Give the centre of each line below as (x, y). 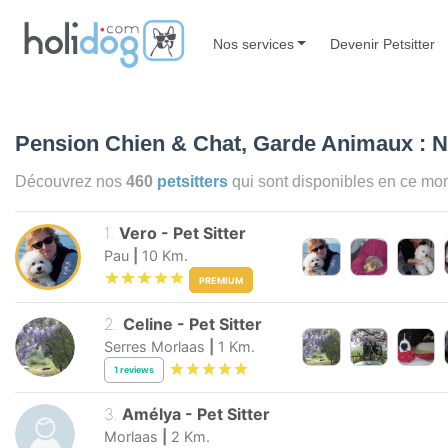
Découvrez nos (70, 181)
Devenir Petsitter (383, 43)
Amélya (152, 413)
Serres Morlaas (154, 346)
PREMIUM (221, 280)
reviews (137, 370)
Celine (148, 323)
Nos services (253, 43)
